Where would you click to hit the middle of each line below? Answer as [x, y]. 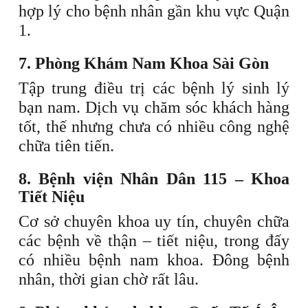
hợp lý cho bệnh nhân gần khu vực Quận [154, 11]
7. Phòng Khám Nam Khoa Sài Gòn [144, 63]
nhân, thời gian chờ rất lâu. [109, 279]
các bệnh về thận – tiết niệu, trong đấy [154, 241]
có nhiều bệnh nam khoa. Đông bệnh [154, 260]
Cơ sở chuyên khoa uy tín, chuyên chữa [154, 221]
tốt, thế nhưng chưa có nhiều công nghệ [154, 126]
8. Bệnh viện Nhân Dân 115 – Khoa [154, 179]
